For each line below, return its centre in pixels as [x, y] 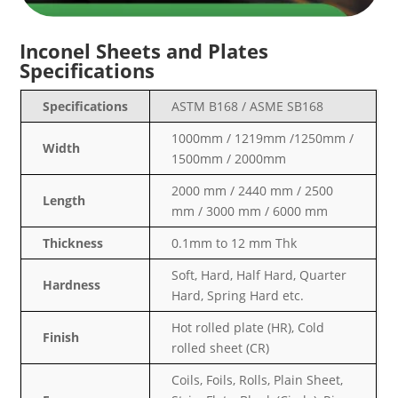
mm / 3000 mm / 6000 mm [250, 211]
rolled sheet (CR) [221, 347]
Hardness [72, 284]
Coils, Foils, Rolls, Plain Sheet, [258, 379]
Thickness [73, 243]
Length [64, 200]
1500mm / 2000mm [229, 158]
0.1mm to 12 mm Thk [235, 243]
